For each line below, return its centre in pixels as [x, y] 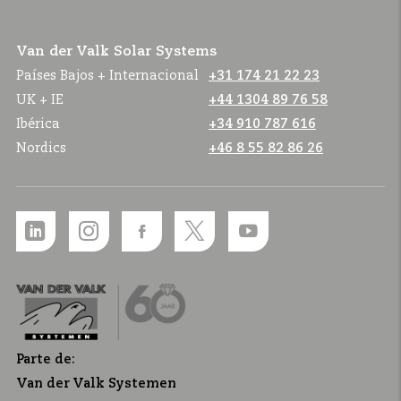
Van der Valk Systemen [96, 384]
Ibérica [38, 124]
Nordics [41, 148]
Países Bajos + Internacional [107, 76]
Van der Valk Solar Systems [116, 51]
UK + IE [40, 100]
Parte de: [46, 359]
